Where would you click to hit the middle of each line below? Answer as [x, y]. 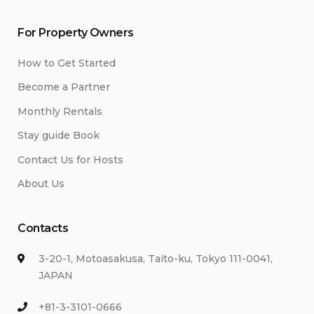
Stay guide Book [59, 135]
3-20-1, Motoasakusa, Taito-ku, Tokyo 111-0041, [156, 259]
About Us [41, 184]
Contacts [43, 228]
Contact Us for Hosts [70, 159]
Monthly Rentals [60, 111]
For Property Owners [76, 32]
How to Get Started [67, 63]
